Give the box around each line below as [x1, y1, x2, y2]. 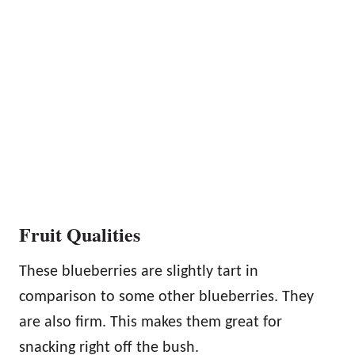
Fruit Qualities [19, 219, 140, 248]
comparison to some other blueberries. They [19, 288, 314, 305]
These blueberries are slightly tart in [19, 263, 258, 280]
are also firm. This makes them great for [19, 314, 282, 330]
